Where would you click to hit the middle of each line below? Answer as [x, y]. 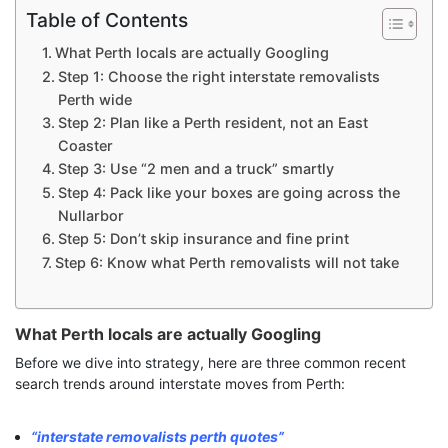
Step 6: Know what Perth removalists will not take [226, 263]
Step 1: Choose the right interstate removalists [218, 77]
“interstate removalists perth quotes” [159, 437]
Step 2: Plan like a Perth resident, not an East [212, 123]
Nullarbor [90, 216]
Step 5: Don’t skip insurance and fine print [203, 239]
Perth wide [94, 100]
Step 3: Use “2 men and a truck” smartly [195, 169]
